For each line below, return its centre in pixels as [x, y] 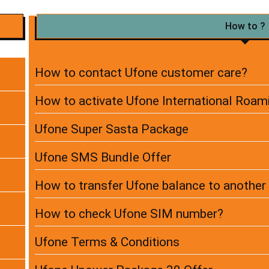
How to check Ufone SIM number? [129, 214]
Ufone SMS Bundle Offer [103, 158]
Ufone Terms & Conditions [107, 242]
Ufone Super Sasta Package [112, 129]
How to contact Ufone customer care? [141, 73]
